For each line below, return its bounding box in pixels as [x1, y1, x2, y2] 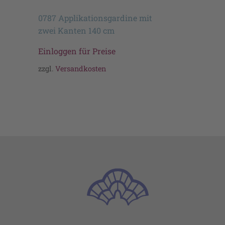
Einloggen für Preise [38, 45, 116, 56]
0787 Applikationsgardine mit [38, 12, 152, 23]
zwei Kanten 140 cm [38, 25, 115, 36]
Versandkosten [55, 64, 106, 74]
